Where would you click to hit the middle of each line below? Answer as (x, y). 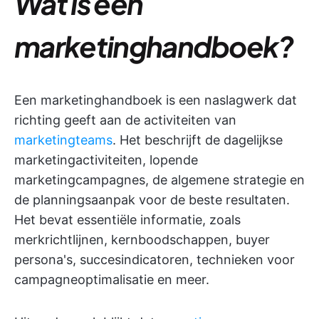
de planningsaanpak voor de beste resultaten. (152, 200)
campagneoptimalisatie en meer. (112, 279)
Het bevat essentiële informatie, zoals (127, 220)
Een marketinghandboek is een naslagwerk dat (156, 100)
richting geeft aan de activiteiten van (125, 120)
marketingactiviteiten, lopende (106, 160)
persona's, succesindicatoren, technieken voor (155, 260)
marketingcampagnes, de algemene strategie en (159, 180)
